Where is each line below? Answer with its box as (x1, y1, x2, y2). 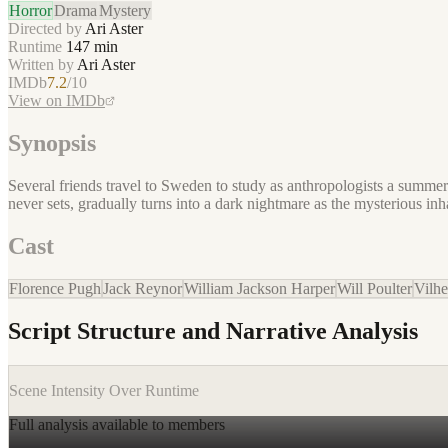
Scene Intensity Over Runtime (9, 382, 199, 400)
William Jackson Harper (184, 279, 335, 297)
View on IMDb (8, 91, 105, 109)
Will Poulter (337, 279, 412, 297)
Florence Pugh (9, 279, 101, 297)
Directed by (8, 19, 85, 37)
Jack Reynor (103, 279, 182, 297)
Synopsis (8, 129, 96, 156)
